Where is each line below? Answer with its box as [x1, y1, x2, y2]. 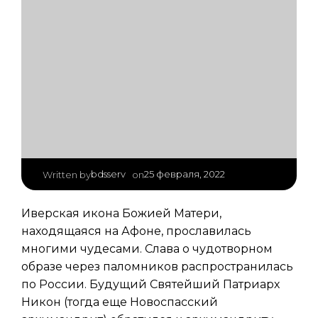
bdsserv [91, 168, 126, 180]
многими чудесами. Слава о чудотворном [21, 242, 273, 256]
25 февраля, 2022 [144, 168, 225, 180]
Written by [43, 168, 91, 180]
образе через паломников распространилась [21, 260, 293, 273]
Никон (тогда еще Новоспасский [21, 295, 218, 309]
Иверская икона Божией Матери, [21, 207, 221, 220]
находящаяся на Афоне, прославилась [21, 224, 251, 238]
